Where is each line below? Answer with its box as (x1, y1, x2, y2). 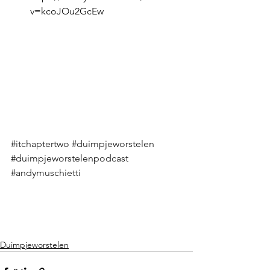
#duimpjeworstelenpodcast (11, 152, 128, 165)
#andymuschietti (11, 167, 81, 179)
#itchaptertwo (11, 138, 69, 150)
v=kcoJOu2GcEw (30, 5, 106, 17)
